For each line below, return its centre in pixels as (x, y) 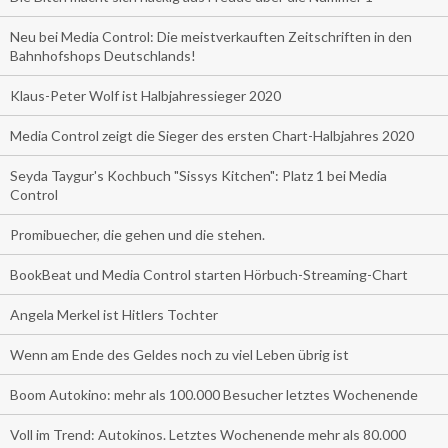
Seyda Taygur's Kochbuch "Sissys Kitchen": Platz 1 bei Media (198, 175)
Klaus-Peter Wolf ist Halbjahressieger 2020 (145, 95)
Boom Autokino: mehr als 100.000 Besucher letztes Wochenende (214, 394)
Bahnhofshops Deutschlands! (103, 55)
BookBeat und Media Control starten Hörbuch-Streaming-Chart (209, 274)
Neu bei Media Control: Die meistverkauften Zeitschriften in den (211, 36)
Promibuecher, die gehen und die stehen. (137, 234)
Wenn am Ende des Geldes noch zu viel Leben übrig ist (179, 354)
